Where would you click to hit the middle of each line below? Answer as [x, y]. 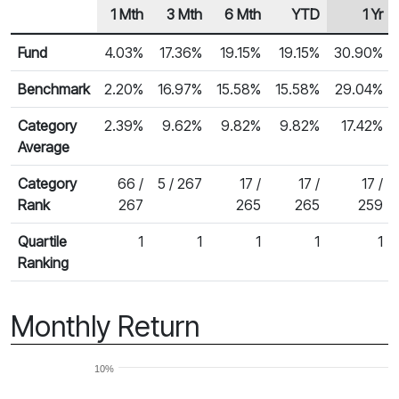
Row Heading [59, 34]
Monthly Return [105, 326]
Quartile [42, 241]
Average [44, 147]
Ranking [43, 262]
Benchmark [54, 89]
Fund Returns [50, 42]
